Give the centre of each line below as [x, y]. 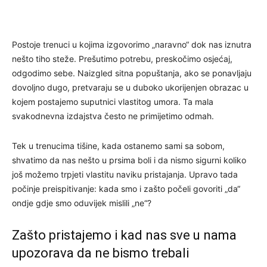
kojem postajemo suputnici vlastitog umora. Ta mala [113, 101]
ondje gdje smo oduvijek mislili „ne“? [82, 203]
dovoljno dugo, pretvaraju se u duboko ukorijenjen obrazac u [130, 87]
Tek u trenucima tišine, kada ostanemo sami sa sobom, [118, 145]
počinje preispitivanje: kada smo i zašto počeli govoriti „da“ [126, 188]
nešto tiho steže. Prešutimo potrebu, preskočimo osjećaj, [122, 58]
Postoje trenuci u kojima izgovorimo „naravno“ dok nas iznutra [132, 44]
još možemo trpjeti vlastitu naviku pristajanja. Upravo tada [125, 174]
